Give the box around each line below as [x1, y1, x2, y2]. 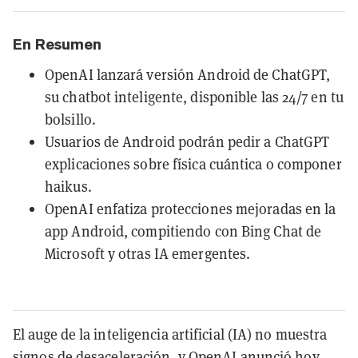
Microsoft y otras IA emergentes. [45, 244, 251, 263]
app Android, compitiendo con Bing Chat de [45, 221, 322, 241]
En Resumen [13, 35, 101, 53]
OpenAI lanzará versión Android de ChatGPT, [45, 65, 331, 84]
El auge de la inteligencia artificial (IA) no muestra [13, 324, 328, 344]
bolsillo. [45, 109, 96, 129]
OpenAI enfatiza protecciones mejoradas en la [45, 199, 336, 218]
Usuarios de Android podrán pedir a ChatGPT [45, 132, 330, 151]
